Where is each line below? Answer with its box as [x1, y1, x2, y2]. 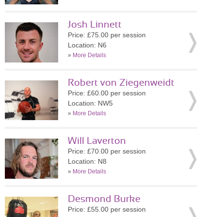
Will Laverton [68, 136, 126, 146]
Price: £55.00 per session [68, 205, 146, 213]
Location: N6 [68, 41, 107, 49]
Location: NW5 [68, 99, 113, 107]
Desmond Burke [68, 194, 140, 204]
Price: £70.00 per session [68, 147, 146, 155]
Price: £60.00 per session [68, 89, 146, 97]
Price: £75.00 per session [68, 31, 146, 39]
